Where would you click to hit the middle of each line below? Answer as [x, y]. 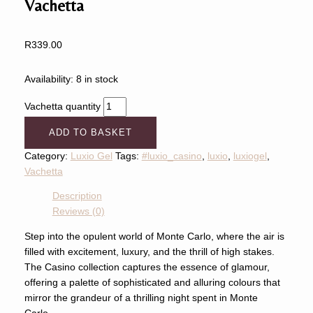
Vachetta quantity [62, 106]
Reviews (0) [78, 212]
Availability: [49, 80]
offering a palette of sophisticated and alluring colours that [152, 283]
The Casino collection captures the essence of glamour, [147, 268]
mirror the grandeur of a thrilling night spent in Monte [141, 298]
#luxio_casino [172, 156]
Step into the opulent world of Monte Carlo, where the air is [154, 237]
